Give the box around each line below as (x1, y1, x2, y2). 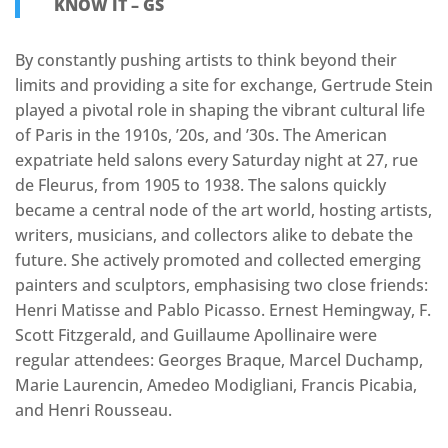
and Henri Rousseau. (15, 398, 172, 421)
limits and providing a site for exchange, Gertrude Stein (15, 73, 433, 96)
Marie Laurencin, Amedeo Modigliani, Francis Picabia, (15, 373, 417, 396)
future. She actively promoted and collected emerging (15, 248, 421, 271)
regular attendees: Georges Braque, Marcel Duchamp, (15, 348, 423, 371)
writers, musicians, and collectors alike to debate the (15, 223, 413, 246)
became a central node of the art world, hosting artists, (15, 198, 432, 221)
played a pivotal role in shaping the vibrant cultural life (15, 98, 425, 121)
